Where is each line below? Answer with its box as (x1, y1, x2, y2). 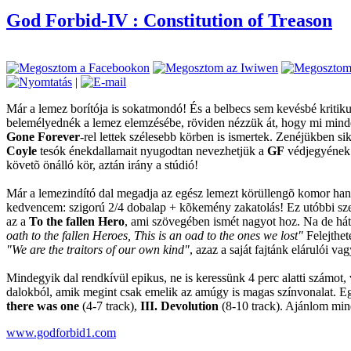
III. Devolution (140, 299, 219, 313)
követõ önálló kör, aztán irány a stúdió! (6, 157, 198, 172)
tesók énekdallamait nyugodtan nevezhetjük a (37, 143, 267, 157)
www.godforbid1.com (6, 325, 116, 339)
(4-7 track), (79, 299, 140, 313)
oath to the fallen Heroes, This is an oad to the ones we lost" (6, 228, 303, 242)
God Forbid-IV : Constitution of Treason (6, 9, 332, 31)
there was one (6, 299, 79, 313)
